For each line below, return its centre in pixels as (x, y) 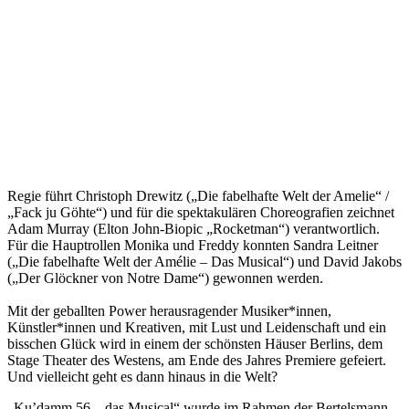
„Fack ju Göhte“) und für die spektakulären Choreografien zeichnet (201, 212)
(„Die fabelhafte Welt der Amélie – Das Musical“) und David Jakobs (204, 261)
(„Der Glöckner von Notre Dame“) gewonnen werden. (167, 278)
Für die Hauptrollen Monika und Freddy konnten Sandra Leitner (193, 245)
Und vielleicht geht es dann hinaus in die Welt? (142, 376)
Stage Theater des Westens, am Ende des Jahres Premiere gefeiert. (197, 360)
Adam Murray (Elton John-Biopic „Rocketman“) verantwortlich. (194, 228)
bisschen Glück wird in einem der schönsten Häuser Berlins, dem (195, 343)
